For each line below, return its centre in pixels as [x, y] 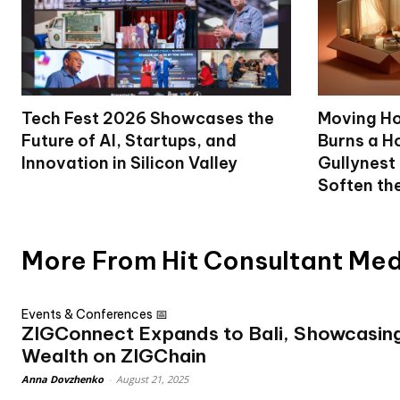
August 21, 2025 [152, 379]
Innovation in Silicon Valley [129, 162]
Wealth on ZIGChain [114, 355]
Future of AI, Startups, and [129, 140]
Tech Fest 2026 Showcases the [148, 118]
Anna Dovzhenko [62, 379]
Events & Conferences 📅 [95, 314]
